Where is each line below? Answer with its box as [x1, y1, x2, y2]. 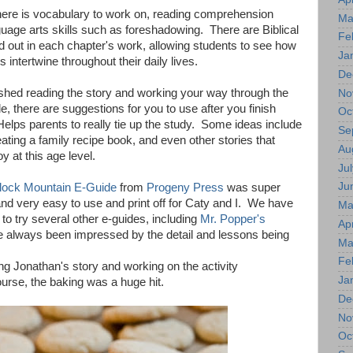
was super [227, 181, 281, 195]
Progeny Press [147, 181, 227, 195]
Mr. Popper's [200, 213, 266, 226]
